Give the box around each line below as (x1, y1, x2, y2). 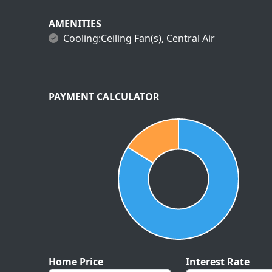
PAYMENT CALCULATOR (49, 90, 160, 103)
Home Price (49, 255, 103, 268)
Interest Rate (185, 255, 250, 268)
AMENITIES (49, 17, 101, 30)
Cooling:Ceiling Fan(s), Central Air (63, 32, 215, 45)
